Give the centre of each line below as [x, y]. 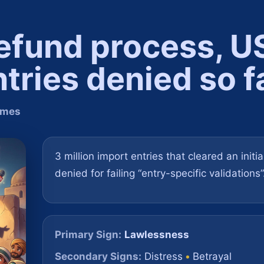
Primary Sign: [88, 235]
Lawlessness [157, 235]
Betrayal [212, 256]
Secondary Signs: [98, 256]
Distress [164, 256]
